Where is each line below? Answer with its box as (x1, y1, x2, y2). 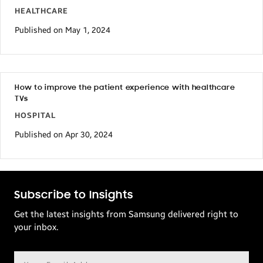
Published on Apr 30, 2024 (15, 130, 113, 140)
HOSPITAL (15, 110, 56, 120)
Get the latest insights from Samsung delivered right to (14, 208, 238, 220)
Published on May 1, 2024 (15, 25, 110, 35)
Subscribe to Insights (14, 189, 133, 201)
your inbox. (14, 221, 59, 232)
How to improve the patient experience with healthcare (15, 83, 235, 92)
